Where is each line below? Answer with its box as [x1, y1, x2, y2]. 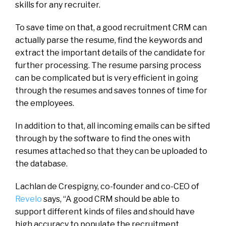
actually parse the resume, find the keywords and [15, 35, 202, 45]
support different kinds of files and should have [15, 206, 195, 216]
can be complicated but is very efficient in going [15, 73, 198, 83]
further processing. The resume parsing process [15, 60, 201, 70]
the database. [15, 158, 68, 168]
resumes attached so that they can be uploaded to [15, 146, 207, 156]
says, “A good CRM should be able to [42, 194, 180, 204]
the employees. [15, 98, 74, 108]
